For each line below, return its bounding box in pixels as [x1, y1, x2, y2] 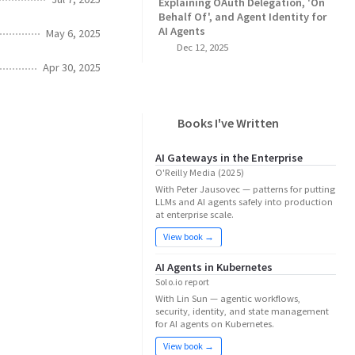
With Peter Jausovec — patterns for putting [155, 183, 335, 195]
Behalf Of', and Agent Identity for [158, 10, 326, 24]
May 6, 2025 [46, 25, 101, 40]
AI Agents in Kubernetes [155, 259, 273, 274]
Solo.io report [155, 275, 210, 288]
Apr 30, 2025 [43, 60, 101, 75]
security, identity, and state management [155, 304, 329, 317]
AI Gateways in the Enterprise [155, 151, 303, 165]
